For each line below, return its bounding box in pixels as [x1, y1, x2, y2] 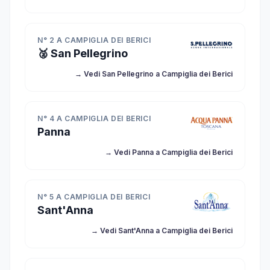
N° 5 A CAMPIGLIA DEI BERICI [37, 192, 151, 201]
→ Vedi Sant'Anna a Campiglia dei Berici [91, 226, 233, 235]
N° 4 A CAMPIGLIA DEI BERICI [37, 114, 151, 123]
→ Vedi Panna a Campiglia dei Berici [105, 148, 233, 157]
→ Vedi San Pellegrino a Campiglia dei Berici [75, 69, 233, 78]
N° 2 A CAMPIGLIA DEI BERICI [37, 36, 151, 45]
